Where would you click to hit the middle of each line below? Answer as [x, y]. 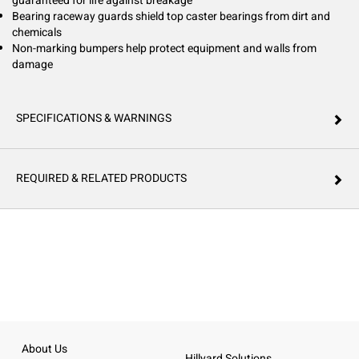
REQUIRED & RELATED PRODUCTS [101, 178]
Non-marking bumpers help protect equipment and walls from [164, 48]
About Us [44, 349]
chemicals [37, 32]
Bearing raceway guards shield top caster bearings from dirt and [171, 16]
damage [32, 65]
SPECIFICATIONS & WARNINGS [94, 118]
